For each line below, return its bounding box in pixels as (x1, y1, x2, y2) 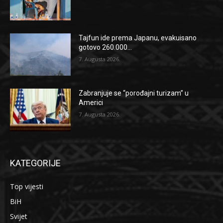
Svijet (10, 212, 27, 222)
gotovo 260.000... (79, 43, 132, 51)
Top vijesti (10, 182, 43, 192)
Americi (79, 99, 104, 107)
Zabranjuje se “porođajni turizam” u (79, 89, 189, 98)
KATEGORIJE (10, 158, 61, 169)
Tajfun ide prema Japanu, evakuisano (79, 33, 197, 42)
